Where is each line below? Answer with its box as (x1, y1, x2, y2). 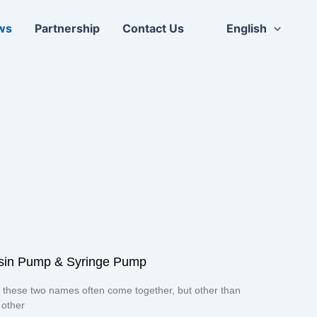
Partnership (35, 21, 100, 35)
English (226, 21, 267, 35)
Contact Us (122, 21, 185, 35)
